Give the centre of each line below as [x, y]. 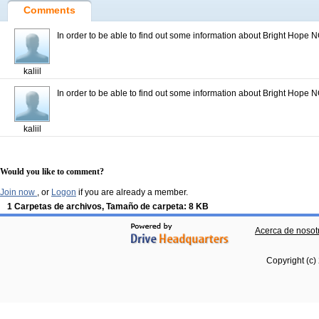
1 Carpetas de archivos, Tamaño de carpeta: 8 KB [108, 206]
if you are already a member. [132, 192]
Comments [49, 10]
